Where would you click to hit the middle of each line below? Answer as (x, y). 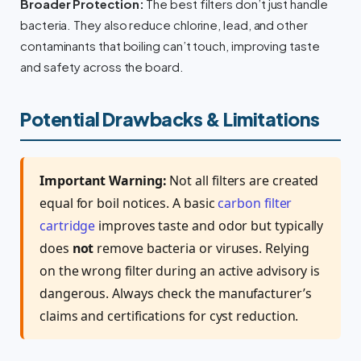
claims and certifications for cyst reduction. (169, 316)
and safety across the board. (102, 67)
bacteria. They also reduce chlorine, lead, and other (164, 25)
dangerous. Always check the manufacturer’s (176, 294)
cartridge (68, 226)
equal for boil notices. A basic (129, 203)
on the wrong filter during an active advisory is (180, 271)
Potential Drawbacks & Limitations (170, 119)
